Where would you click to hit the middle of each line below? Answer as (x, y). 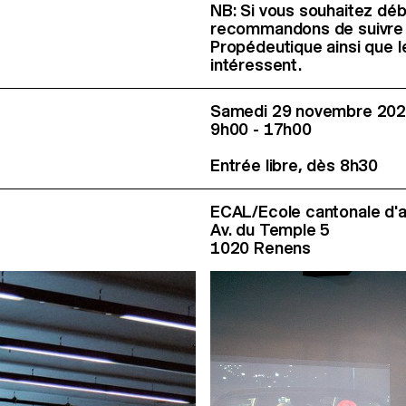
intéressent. (256, 65)
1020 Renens (261, 248)
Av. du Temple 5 (271, 230)
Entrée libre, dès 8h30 (295, 166)
